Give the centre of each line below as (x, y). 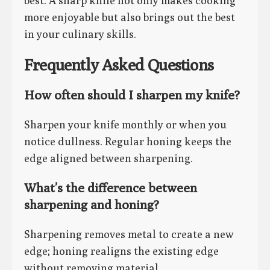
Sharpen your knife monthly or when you (125, 124)
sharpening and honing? (92, 204)
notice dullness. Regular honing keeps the (128, 141)
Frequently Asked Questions (119, 65)
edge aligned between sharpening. (108, 158)
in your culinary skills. (80, 34)
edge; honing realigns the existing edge (121, 251)
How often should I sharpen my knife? (132, 95)
